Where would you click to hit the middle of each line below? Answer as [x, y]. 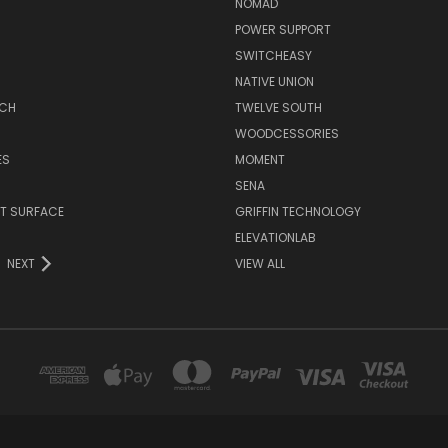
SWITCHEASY [273, 55]
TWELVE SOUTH [278, 107]
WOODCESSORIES [286, 133]
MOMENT [259, 159]
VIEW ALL [259, 263]
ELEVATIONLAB [275, 237]
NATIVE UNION [274, 81]
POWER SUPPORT [282, 29]
